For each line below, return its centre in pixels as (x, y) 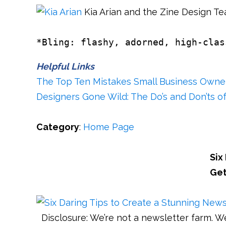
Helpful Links (65, 66)
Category (58, 127)
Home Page (109, 127)
